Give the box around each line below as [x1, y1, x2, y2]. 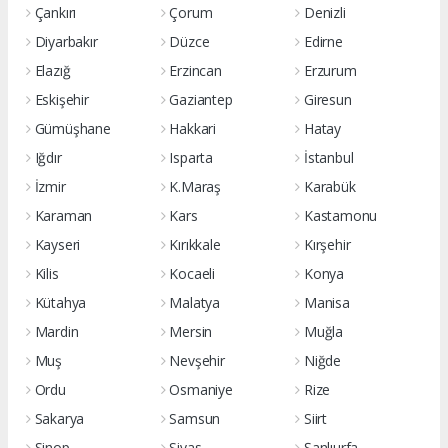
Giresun [303, 90, 352, 109]
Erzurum [303, 61, 357, 80]
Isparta [169, 148, 213, 167]
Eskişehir [34, 90, 89, 109]
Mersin [169, 322, 213, 341]
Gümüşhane [34, 119, 111, 138]
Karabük [303, 177, 356, 196]
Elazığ [34, 61, 71, 80]
